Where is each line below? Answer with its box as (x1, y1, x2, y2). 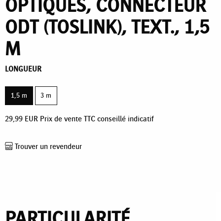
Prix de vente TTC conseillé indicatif (40, 114, 154, 123)
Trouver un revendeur (13, 142, 82, 150)
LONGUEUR (5, 65, 41, 74)
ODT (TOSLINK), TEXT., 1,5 (5, 17, 210, 38)
